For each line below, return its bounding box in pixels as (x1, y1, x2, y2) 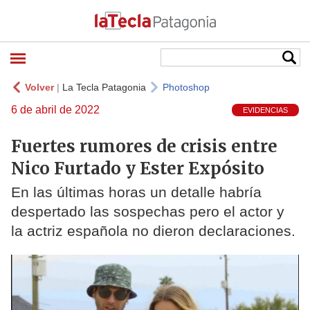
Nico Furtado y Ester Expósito (11, 157, 264, 179)
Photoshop (163, 82, 210, 93)
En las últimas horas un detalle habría (11, 184, 262, 201)
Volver (25, 82, 54, 93)
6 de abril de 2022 (11, 104, 100, 116)
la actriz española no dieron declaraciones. (11, 223, 295, 239)
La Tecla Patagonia (62, 82, 146, 93)
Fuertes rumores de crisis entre (11, 135, 277, 157)
